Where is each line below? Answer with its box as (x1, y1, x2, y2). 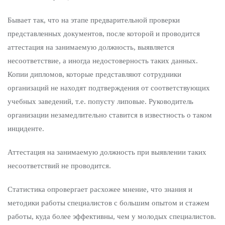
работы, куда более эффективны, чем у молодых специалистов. (8, 212, 216, 220)
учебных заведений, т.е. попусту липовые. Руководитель (8, 97, 193, 105)
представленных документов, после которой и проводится (8, 30, 200, 38)
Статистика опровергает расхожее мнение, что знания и (8, 185, 192, 193)
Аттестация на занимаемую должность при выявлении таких (8, 148, 206, 156)
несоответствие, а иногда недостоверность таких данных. (8, 57, 198, 65)
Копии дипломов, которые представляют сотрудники (8, 70, 181, 78)
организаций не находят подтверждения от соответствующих (8, 84, 210, 92)
